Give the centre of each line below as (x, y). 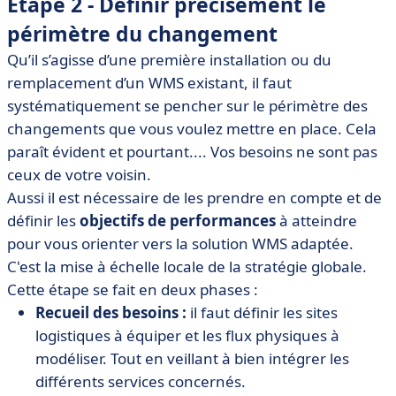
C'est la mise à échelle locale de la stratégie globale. (187, 267)
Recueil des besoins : (111, 312)
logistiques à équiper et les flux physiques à (187, 335)
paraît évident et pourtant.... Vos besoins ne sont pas (192, 152)
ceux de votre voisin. (79, 175)
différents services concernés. (141, 381)
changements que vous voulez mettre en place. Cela (192, 129)
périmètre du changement (142, 34)
